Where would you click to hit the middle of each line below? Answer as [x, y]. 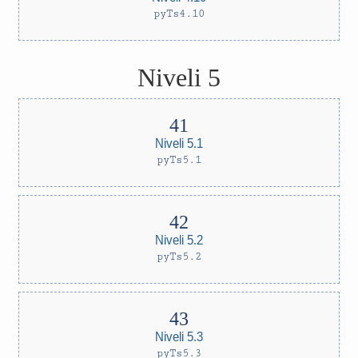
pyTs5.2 [179, 257]
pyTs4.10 [179, 14]
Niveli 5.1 [179, 143]
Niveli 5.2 [179, 239]
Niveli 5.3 [179, 336]
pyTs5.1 [179, 160]
